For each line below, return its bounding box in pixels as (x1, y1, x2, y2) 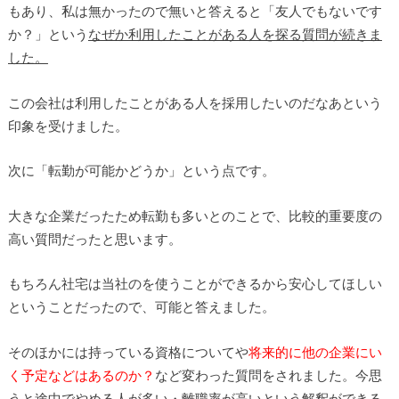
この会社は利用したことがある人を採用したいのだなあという (7, 94, 382, 110)
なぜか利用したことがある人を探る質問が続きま (87, 26, 382, 43)
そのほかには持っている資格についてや (7, 343, 248, 360)
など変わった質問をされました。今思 (154, 366, 382, 383)
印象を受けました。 (7, 117, 128, 134)
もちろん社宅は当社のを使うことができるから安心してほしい (7, 275, 382, 292)
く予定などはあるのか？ (7, 366, 155, 383)
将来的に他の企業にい (248, 343, 382, 360)
